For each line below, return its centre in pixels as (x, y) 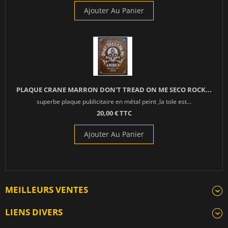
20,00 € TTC (114, 113)
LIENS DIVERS (34, 212)
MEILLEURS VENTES (47, 190)
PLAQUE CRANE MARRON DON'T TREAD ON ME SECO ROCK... (114, 90)
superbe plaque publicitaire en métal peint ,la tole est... (114, 102)
